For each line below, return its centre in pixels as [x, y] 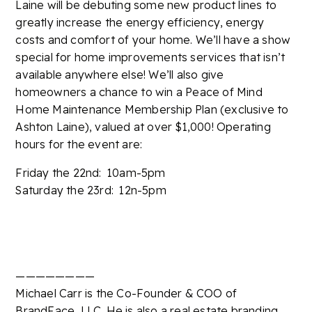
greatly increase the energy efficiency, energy [140, 23]
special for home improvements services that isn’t [150, 57]
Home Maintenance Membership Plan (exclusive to [152, 110]
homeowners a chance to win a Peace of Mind [139, 92]
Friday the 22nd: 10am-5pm [91, 173]
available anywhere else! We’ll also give [120, 75]
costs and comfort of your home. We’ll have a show [153, 40]
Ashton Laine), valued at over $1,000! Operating [143, 127]
